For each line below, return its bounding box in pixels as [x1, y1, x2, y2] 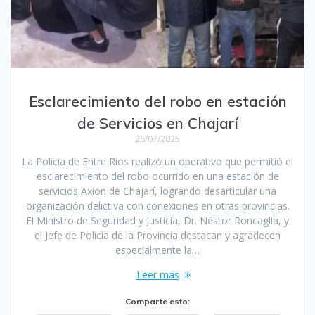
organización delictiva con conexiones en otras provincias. [25, 198, 290, 212]
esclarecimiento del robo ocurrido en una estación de [36, 169, 279, 183]
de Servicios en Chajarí [77, 113, 238, 132]
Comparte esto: [125, 295, 190, 307]
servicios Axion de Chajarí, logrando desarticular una [39, 184, 276, 198]
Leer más [136, 267, 179, 281]
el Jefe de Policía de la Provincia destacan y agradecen [34, 228, 281, 242]
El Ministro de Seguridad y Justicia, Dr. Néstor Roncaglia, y [26, 213, 289, 227]
